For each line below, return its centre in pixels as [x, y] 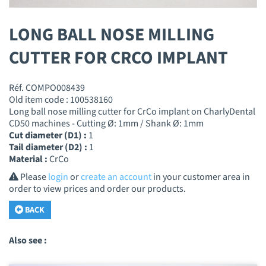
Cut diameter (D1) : [49, 135]
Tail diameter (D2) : [49, 147]
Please [33, 177]
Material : [29, 159]
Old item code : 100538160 [61, 99]
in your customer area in [201, 177]
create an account [116, 177]
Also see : [28, 241]
